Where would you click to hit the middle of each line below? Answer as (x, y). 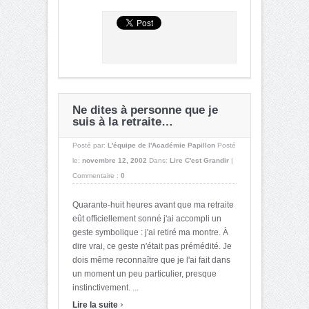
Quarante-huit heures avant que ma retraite (153, 205)
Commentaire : (97, 175)
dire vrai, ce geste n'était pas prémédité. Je (152, 246)
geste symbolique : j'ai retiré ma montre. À (150, 232)
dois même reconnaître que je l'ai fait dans (151, 260)
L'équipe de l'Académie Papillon (161, 145)
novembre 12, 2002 (114, 160)
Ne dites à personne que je (145, 110)
